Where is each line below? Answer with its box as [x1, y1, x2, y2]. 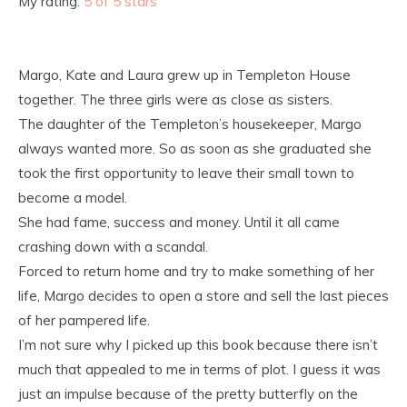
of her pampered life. [18, 312, 150, 329]
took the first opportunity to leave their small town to [18, 164, 354, 182]
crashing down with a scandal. [18, 238, 208, 255]
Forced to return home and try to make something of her [18, 263, 374, 280]
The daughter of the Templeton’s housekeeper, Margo [18, 115, 362, 133]
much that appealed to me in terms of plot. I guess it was [18, 361, 381, 378]
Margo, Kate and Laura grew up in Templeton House [18, 66, 351, 84]
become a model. [18, 189, 127, 206]
